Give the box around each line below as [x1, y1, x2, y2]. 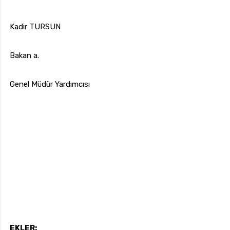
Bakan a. [10, 51, 39, 61]
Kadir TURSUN [10, 22, 61, 32]
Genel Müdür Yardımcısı [10, 80, 90, 89]
